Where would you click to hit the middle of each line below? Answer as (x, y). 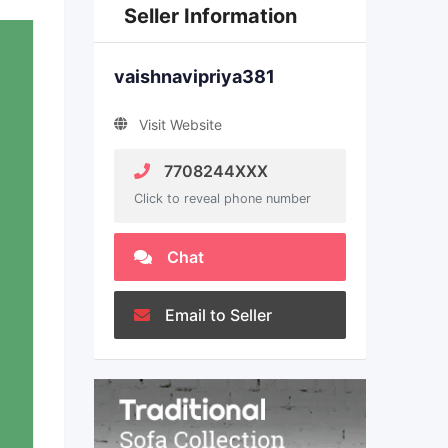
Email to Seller (218, 315)
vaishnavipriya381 (194, 76)
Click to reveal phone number (222, 198)
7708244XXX (213, 171)
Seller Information (210, 16)
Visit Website (180, 124)
